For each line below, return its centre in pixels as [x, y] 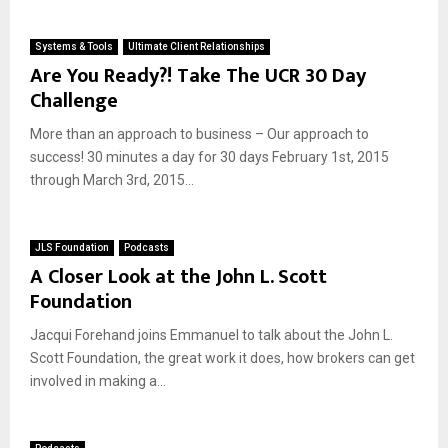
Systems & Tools [74, 46]
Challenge [74, 101]
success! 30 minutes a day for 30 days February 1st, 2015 [209, 157]
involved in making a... [98, 381]
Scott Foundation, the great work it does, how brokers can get [222, 358]
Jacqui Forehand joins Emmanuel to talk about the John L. [211, 335]
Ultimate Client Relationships [196, 46]
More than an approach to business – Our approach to [199, 134]
